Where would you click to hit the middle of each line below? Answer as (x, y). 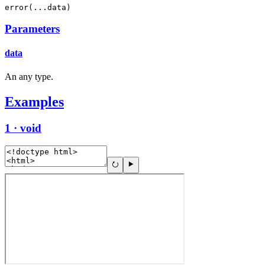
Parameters (32, 29)
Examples (34, 101)
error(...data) (38, 7)
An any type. (29, 76)
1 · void (23, 128)
